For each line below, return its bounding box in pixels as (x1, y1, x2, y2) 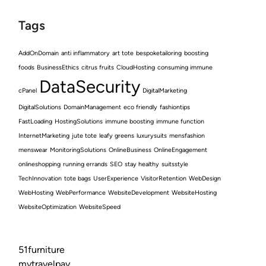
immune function (156, 118, 204, 125)
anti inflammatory (61, 49, 110, 57)
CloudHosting (116, 64, 155, 71)
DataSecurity (39, 76, 140, 97)
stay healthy (125, 160, 159, 168)
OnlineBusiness (109, 146, 151, 154)
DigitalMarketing (142, 87, 187, 94)
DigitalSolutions (18, 103, 61, 111)
